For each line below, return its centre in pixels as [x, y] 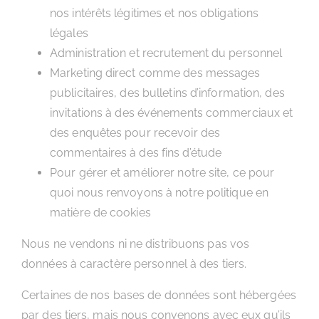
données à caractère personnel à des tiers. [134, 264]
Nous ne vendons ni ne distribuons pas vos [136, 244]
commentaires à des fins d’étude [136, 153]
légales [69, 33]
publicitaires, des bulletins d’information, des [167, 93]
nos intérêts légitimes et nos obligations [155, 13]
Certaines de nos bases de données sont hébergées [159, 295]
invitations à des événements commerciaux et [172, 113]
